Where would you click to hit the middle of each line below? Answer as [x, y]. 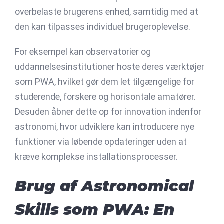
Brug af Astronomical [104, 186]
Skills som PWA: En [95, 209]
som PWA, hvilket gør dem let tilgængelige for [105, 81]
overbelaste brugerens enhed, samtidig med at [107, 11]
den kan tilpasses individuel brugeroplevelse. [103, 26]
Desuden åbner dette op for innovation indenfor [108, 111]
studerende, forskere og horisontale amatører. [105, 96]
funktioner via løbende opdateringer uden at [101, 141]
